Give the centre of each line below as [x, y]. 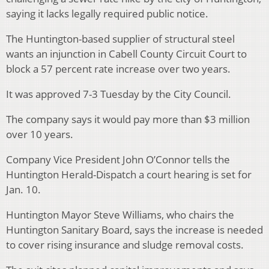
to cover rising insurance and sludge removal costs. [125, 245]
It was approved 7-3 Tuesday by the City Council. [119, 94]
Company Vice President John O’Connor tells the [118, 160]
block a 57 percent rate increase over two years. [118, 69]
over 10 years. [40, 134]
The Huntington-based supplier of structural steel [120, 39]
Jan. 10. [23, 190]
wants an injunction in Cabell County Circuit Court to [126, 54]
